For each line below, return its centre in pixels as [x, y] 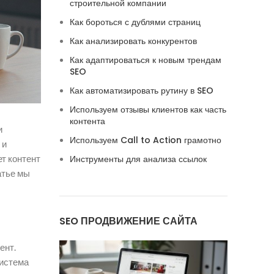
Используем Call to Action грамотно [145, 140]
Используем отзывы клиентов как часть [148, 109]
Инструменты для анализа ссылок [138, 159]
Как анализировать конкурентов [133, 41]
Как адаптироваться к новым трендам [145, 60]
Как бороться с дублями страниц [135, 22]
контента [87, 121]
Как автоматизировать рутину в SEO [141, 91]
